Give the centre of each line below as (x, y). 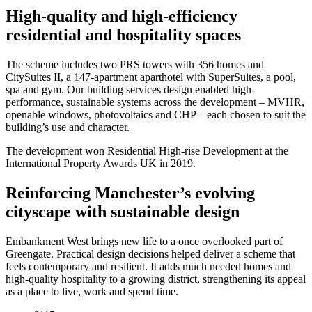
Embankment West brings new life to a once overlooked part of (144, 241)
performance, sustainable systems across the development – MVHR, (155, 102)
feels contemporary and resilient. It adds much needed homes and (148, 266)
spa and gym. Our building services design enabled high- (130, 90)
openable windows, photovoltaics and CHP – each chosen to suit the (156, 115)
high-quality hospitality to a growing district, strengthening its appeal (156, 279)
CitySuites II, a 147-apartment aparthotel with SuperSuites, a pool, (151, 77)
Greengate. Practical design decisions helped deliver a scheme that (150, 253)
